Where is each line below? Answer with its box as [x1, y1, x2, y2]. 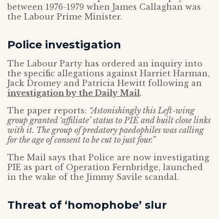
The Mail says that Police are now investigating [7, 153, 209, 162]
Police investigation [7, 38, 121, 51]
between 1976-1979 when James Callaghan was [7, 2, 201, 12]
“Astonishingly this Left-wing [89, 106, 195, 115]
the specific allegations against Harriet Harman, [7, 68, 210, 78]
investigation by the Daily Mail [7, 88, 140, 98]
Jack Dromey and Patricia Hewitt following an [7, 78, 202, 88]
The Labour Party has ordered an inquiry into [7, 59, 202, 68]
